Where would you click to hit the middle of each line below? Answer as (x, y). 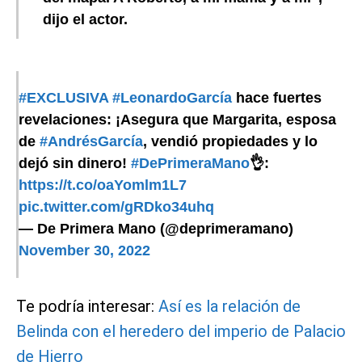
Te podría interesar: (87, 307)
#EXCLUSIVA (63, 98)
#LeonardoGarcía (172, 98)
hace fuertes (277, 98)
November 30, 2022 (84, 251)
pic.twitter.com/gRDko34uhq (116, 207)
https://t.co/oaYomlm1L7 (103, 185)
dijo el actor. (85, 20)
